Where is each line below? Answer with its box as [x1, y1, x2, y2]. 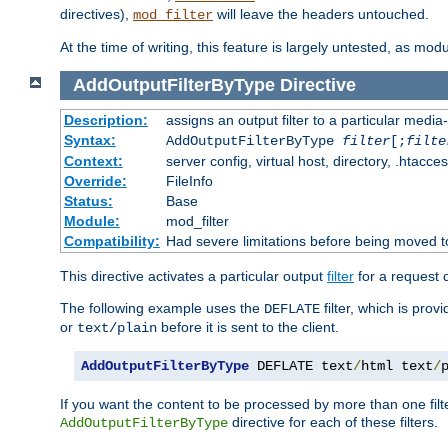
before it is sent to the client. [157, 318, 339, 335]
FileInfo [165, 172, 213, 189]
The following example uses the [60, 299, 264, 316]
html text [361, 357, 433, 374]
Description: [63, 111, 148, 128]
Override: [63, 172, 127, 189]
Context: [63, 152, 123, 169]
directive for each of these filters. [228, 413, 438, 430]
